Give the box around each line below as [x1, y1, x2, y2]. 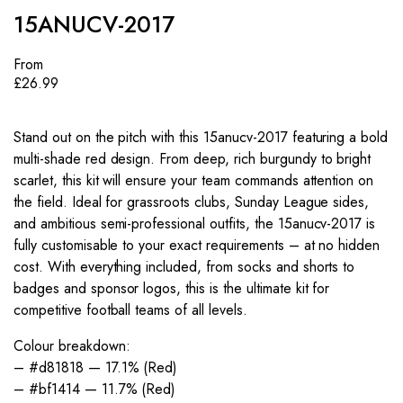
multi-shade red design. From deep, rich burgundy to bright [13, 148, 372, 170]
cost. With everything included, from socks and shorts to [13, 256, 355, 278]
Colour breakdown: [13, 336, 130, 357]
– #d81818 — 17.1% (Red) [13, 357, 178, 379]
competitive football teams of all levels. [13, 300, 247, 321]
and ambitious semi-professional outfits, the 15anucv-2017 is [13, 213, 376, 235]
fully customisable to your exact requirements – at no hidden [13, 235, 381, 256]
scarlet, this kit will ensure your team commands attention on [13, 170, 374, 192]
